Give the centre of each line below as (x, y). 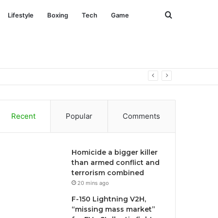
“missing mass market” (114, 209)
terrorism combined (108, 173)
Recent (23, 116)
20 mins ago (93, 183)
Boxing (58, 15)
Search (184, 15)
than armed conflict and (116, 163)
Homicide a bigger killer (115, 152)
